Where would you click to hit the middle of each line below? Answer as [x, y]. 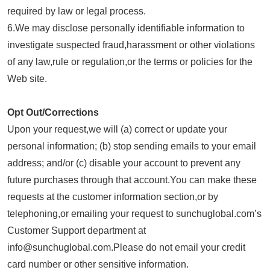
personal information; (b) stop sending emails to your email [132, 146]
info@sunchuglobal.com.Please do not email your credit [127, 248]
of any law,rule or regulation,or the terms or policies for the [130, 62]
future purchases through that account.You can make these [132, 180]
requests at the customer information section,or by [113, 197]
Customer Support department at [77, 231]
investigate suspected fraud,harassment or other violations [131, 45]
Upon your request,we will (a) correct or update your [118, 130]
